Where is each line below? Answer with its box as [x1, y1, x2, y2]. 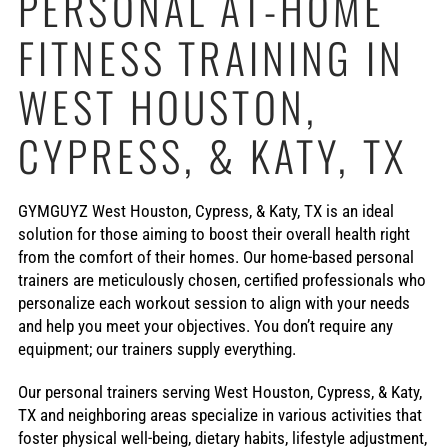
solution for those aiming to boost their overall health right [17, 224, 410, 244]
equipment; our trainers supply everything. [17, 339, 296, 359]
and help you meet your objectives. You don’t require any [17, 316, 393, 336]
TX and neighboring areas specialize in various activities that [17, 405, 422, 425]
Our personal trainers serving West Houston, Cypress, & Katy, [17, 382, 422, 402]
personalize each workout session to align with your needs [17, 293, 410, 313]
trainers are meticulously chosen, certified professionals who [17, 270, 426, 290]
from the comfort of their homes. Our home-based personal [17, 247, 414, 267]
